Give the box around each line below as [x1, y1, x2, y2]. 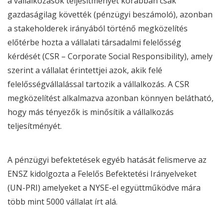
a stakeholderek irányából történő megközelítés [7, 23, 188, 34]
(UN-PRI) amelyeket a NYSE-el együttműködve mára [7, 182, 201, 193]
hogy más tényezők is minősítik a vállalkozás [7, 107, 174, 117]
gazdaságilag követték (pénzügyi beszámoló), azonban [7, 9, 213, 20]
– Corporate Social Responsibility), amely [59, 51, 213, 62]
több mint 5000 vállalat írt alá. [7, 196, 117, 207]
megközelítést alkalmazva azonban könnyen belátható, [7, 93, 214, 104]
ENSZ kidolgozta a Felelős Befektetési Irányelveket [7, 168, 197, 179]
